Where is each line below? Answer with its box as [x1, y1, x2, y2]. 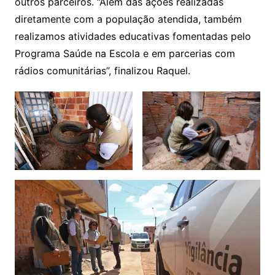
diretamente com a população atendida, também [14, 13, 242, 26]
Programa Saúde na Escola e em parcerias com [14, 47, 235, 60]
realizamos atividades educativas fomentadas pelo [14, 30, 251, 43]
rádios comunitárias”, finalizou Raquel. [14, 64, 190, 77]
